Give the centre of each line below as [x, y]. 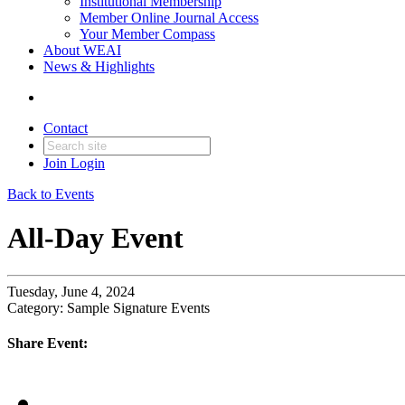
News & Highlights [99, 66]
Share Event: [47, 344]
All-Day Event [95, 238]
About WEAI [82, 50]
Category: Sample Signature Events [108, 307]
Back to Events [51, 194]
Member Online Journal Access [169, 18]
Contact [66, 128]
